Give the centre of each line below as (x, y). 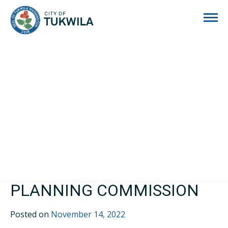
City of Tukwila (120, 11)
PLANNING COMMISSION (105, 190)
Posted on (31, 214)
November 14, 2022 (88, 214)
